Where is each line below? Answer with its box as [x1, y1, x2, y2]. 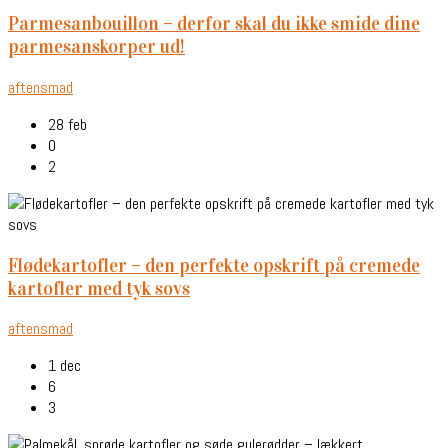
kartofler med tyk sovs [8, 276, 190, 300]
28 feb [48, 114, 87, 136]
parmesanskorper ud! [8, 35, 185, 59]
